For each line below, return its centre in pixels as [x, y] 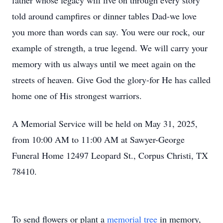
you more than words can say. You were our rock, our [108, 32]
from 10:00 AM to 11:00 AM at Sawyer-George [98, 139]
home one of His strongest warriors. [78, 96]
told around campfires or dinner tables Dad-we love [104, 16]
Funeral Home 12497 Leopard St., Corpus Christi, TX [110, 155]
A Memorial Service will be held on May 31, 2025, [105, 123]
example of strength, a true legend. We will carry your [110, 48]
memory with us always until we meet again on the [104, 64]
